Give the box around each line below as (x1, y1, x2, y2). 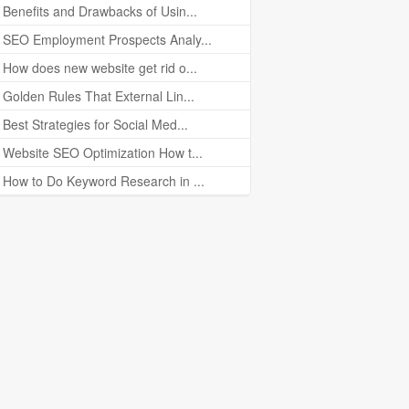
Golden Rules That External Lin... (3, 87, 194, 105)
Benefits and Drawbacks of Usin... (3, 2, 197, 20)
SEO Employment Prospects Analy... (3, 30, 212, 48)
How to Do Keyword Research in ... (3, 172, 204, 190)
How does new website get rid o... (3, 58, 197, 77)
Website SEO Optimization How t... (3, 143, 203, 162)
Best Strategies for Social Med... (3, 115, 188, 133)
